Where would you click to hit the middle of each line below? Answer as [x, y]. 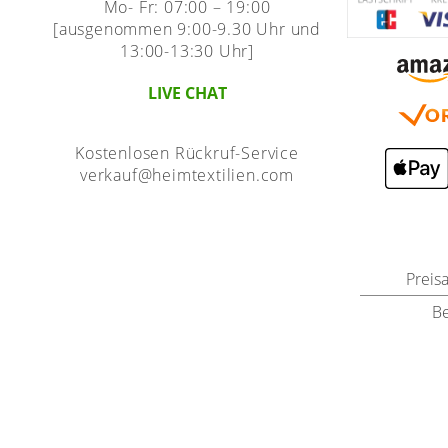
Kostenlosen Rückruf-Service [187, 153]
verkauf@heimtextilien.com [187, 175]
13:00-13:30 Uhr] [187, 51]
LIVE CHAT [187, 93]
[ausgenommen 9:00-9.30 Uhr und [187, 29]
